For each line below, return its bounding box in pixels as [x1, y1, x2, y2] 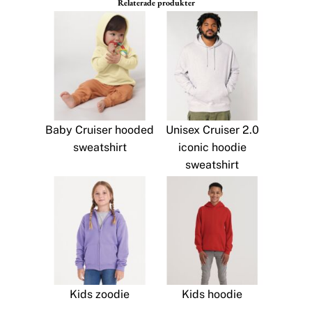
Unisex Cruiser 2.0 [165, 123, 259, 136]
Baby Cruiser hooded [45, 123, 155, 136]
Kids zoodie [70, 288, 130, 302]
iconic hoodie [178, 140, 247, 154]
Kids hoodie [182, 288, 243, 302]
